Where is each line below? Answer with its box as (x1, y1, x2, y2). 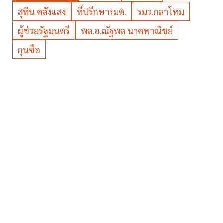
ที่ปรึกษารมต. (77, 6, 126, 18)
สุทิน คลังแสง (18, 6, 66, 18)
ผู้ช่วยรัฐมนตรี (18, 25, 70, 37)
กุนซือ (18, 44, 40, 56)
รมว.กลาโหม (137, 6, 184, 18)
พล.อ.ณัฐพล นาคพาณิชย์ (81, 25, 173, 37)
